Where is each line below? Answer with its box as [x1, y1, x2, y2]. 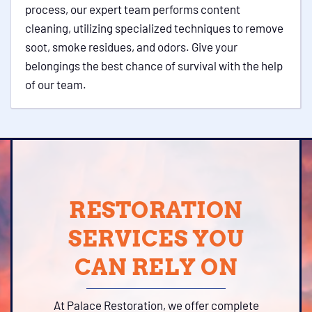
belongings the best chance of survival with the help [25, 58, 283, 72]
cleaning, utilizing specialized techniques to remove [25, 21, 283, 35]
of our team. [25, 77, 86, 91]
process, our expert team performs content [25, 2, 240, 16]
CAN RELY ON [74, 253, 238, 281]
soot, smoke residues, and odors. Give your [25, 40, 237, 54]
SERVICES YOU [68, 225, 244, 252]
